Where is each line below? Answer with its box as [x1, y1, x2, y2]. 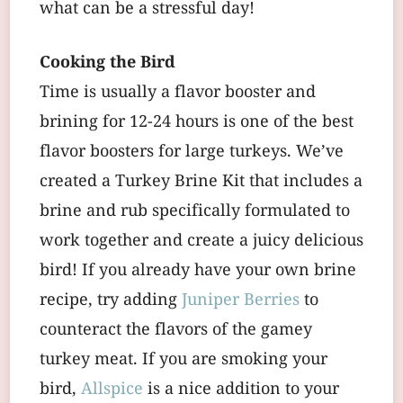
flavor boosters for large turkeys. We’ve [40, 139, 344, 166]
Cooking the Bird [40, 49, 175, 76]
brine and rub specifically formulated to [40, 198, 350, 225]
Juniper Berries [182, 287, 300, 314]
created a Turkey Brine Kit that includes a [40, 168, 363, 195]
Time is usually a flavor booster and [40, 79, 316, 106]
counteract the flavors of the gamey [40, 317, 312, 344]
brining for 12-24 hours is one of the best [40, 109, 354, 136]
